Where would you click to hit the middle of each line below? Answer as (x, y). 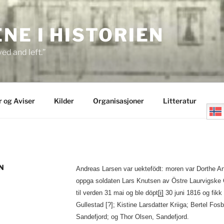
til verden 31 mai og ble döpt (117, 193)
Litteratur (179, 100)
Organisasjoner (118, 100)
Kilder (64, 100)
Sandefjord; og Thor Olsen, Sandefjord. (132, 217)
